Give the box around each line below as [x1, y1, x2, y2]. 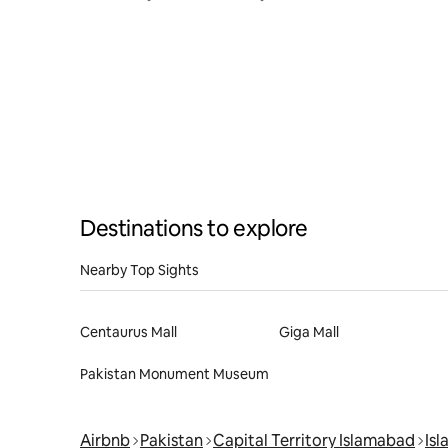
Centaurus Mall [80, 322, 177, 341]
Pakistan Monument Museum [80, 364, 269, 383]
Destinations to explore [80, 213, 308, 243]
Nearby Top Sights [80, 260, 199, 279]
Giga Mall [278, 322, 339, 341]
